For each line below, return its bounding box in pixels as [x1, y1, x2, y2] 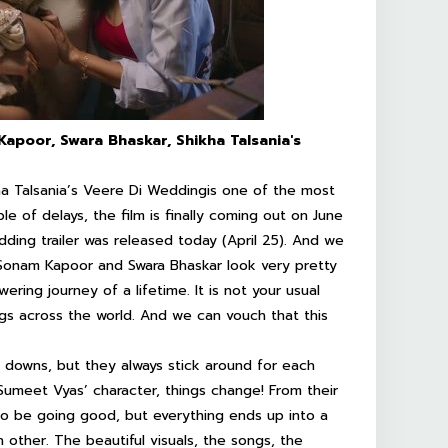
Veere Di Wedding [83, 180, 207, 201]
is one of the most [207, 180, 335, 201]
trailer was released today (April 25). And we [36, 230, 344, 251]
